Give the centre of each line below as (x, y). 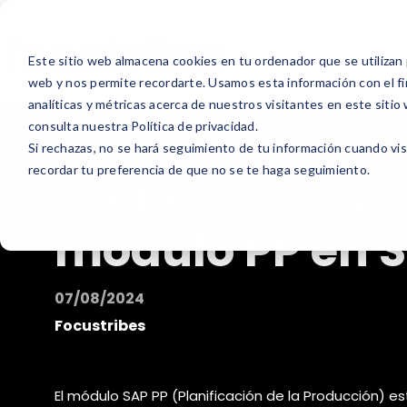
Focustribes (100, 326)
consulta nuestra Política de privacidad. (143, 125)
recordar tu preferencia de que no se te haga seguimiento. (199, 169)
